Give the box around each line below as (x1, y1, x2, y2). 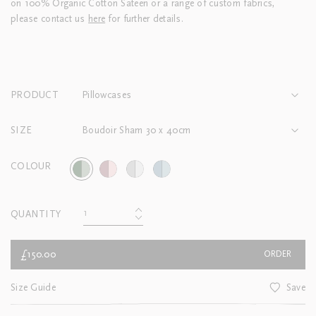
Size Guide (11, 282, 56, 294)
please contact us (11, 13, 89, 25)
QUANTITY (11, 209, 61, 221)
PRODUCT (11, 90, 59, 102)
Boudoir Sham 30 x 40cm (82, 125, 191, 137)
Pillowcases (82, 90, 132, 102)
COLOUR (11, 161, 51, 173)
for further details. (105, 13, 184, 25)
